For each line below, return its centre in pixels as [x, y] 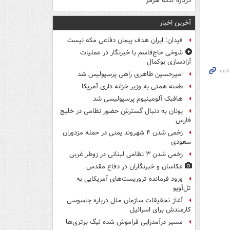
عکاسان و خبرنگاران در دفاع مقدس [135, 167]
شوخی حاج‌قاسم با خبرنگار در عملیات [131, 53]
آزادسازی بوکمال [169, 62]
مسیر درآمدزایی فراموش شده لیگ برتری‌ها [124, 222]
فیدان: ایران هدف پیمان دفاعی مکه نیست [125, 41]
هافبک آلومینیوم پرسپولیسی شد [138, 99]
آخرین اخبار [175, 23]
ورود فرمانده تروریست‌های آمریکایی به [130, 179]
